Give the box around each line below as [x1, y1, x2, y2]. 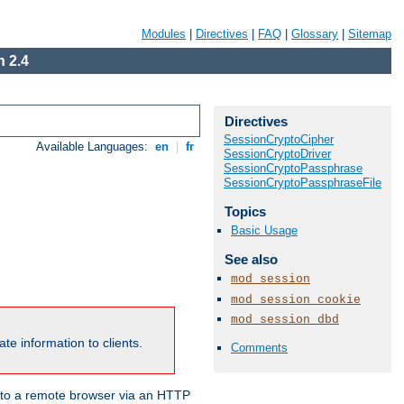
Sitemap [348, 27, 391, 41]
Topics [224, 204, 266, 219]
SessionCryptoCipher [224, 133, 334, 146]
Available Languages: [36, 140, 152, 154]
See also [224, 252, 278, 268]
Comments [231, 340, 288, 354]
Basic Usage [231, 224, 298, 238]
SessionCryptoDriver [224, 147, 331, 161]
